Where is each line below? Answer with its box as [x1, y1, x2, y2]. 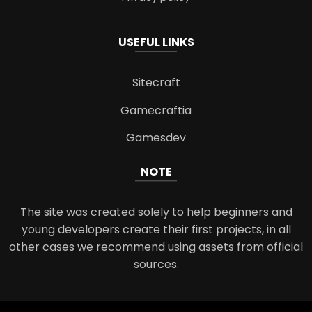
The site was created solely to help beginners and [19, 203, 292, 220]
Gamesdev [126, 129, 186, 146]
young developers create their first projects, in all [21, 221, 291, 237]
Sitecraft [132, 75, 180, 91]
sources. [133, 256, 179, 272]
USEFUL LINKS [118, 34, 194, 51]
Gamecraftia [120, 102, 192, 118]
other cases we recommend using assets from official [9, 238, 303, 255]
